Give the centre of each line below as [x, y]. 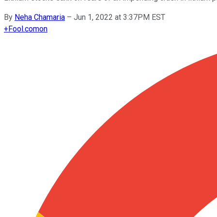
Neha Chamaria [40, 17]
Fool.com [24, 29]
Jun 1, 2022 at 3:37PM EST [119, 17]
